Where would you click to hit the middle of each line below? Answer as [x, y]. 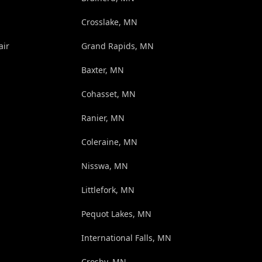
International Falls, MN [126, 238]
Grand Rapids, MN [117, 46]
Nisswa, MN [104, 166]
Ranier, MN [103, 118]
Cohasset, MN [108, 94]
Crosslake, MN [109, 22]
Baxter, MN [102, 70]
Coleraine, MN [109, 142]
